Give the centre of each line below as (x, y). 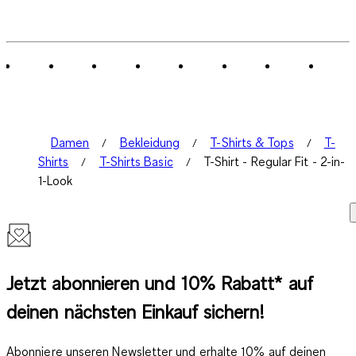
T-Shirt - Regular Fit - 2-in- (274, 162)
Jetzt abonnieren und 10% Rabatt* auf (160, 283)
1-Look (56, 181)
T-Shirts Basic (136, 162)
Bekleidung (150, 143)
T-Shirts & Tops (252, 143)
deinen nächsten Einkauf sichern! (136, 312)
